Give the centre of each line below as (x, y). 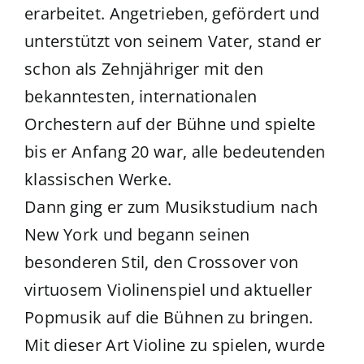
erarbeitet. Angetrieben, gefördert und (172, 14)
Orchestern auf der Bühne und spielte (170, 124)
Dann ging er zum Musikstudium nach (171, 207)
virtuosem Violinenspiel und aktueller (168, 290)
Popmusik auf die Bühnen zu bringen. (169, 318)
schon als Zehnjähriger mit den (143, 69)
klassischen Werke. (98, 180)
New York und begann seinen (137, 235)
